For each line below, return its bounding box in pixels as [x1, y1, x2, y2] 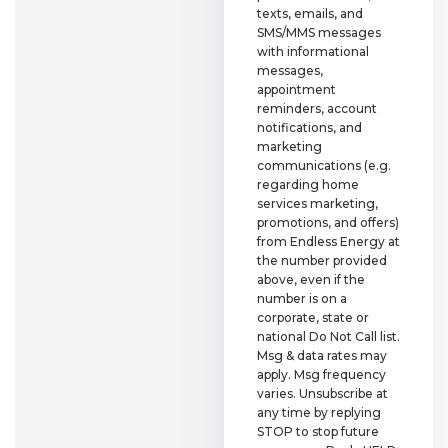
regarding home [257, 176, 359, 192]
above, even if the [257, 271, 365, 287]
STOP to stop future [257, 423, 379, 439]
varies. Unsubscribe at [257, 385, 388, 401]
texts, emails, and [257, 5, 363, 21]
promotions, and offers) [257, 214, 399, 230]
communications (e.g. [257, 157, 391, 173]
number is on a [257, 290, 347, 306]
